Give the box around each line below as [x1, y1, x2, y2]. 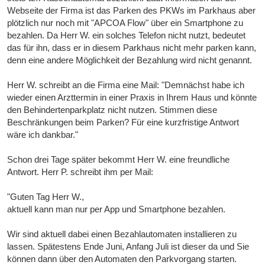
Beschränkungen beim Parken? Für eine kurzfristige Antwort [7, 117, 240, 127]
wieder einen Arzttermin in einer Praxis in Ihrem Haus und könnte [7, 92, 257, 102]
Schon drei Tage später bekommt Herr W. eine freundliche [7, 154, 230, 164]
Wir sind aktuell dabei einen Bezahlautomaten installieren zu [7, 228, 237, 239]
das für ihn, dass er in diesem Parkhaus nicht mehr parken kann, [7, 42, 257, 53]
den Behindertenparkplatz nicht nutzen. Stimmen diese [7, 104, 218, 115]
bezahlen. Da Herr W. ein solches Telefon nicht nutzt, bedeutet [7, 30, 246, 40]
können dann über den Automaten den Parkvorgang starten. [7, 253, 237, 264]
